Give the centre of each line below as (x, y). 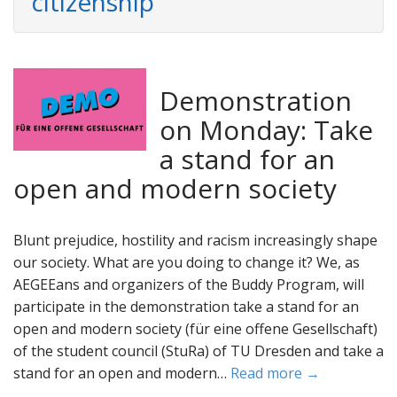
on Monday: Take (266, 130)
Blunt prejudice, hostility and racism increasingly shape (195, 240)
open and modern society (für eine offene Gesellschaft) (195, 329)
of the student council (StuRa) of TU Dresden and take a (198, 351)
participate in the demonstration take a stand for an (186, 307)
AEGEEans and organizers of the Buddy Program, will (189, 284)
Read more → (275, 373)
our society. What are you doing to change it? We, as (187, 262)
